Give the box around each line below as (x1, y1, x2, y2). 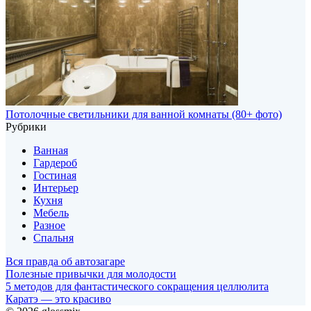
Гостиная (33, 169, 76, 181)
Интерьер (33, 181, 78, 194)
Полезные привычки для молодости (6, 267, 176, 280)
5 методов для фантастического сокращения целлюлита (6, 280, 269, 292)
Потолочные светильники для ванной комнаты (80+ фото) (6, 108, 282, 120)
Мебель (33, 206, 69, 219)
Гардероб (33, 156, 77, 169)
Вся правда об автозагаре (6, 255, 125, 267)
